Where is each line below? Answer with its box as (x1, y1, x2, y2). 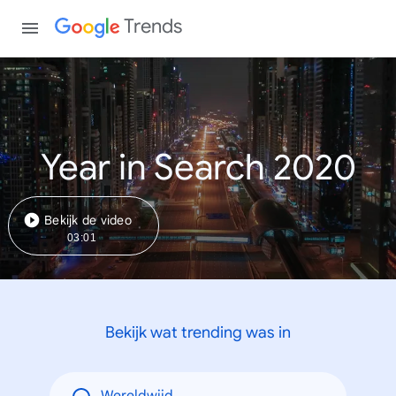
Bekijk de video (44, 211, 132, 228)
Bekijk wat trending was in (105, 322, 291, 342)
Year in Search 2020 (40, 144, 356, 190)
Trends (124, 14, 183, 38)
